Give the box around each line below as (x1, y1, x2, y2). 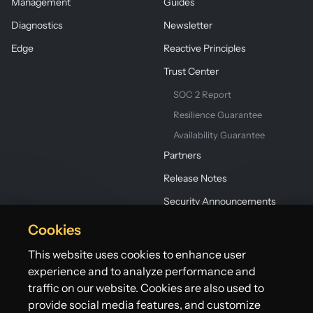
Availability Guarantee (173, 129, 265, 140)
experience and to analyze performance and (28, 263, 256, 278)
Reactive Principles (163, 41, 246, 54)
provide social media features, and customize (28, 297, 261, 312)
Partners (163, 148, 201, 161)
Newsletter (163, 18, 212, 31)
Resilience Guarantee (173, 108, 262, 120)
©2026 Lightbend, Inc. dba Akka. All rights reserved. (11, 298, 209, 309)
